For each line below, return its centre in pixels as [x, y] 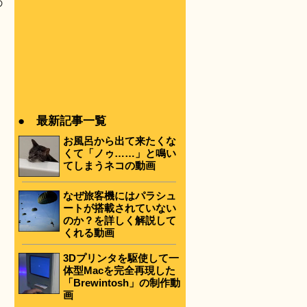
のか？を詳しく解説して [120, 220]
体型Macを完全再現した [119, 271]
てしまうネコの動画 [109, 165]
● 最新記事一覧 [62, 121]
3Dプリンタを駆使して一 [121, 258]
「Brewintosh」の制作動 [122, 283]
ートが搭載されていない [120, 208]
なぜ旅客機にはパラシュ [120, 195]
